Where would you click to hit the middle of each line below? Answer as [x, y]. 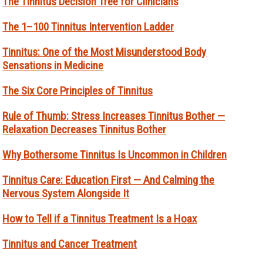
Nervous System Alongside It [66, 194]
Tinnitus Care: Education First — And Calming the [109, 180]
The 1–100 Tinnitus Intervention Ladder [88, 27]
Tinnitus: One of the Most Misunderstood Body [104, 52]
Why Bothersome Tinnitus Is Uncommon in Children [115, 155]
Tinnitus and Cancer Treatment [70, 244]
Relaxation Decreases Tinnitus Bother [85, 130]
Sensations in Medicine [53, 66]
